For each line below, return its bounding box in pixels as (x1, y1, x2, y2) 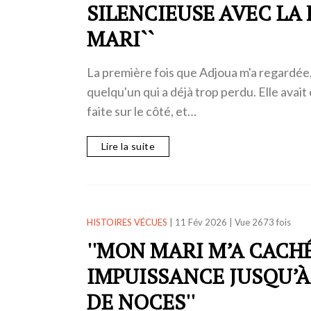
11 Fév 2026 (174, 216, 227, 228)
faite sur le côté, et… (86, 103, 196, 119)
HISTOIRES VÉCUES (86, 216, 167, 228)
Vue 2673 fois (234, 216, 291, 228)
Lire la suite (101, 140, 155, 152)
